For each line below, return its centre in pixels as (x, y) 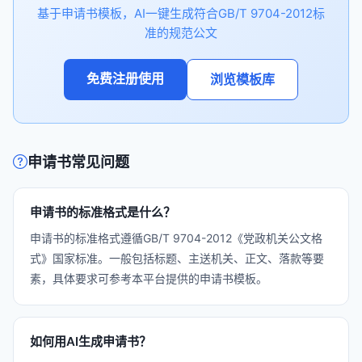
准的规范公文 (181, 33)
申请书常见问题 (78, 162)
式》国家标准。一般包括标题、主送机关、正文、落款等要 (177, 258)
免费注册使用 (125, 78)
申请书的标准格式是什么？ (103, 212)
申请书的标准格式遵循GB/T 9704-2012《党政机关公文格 (176, 238)
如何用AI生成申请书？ (90, 341)
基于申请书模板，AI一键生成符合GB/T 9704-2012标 (181, 13)
